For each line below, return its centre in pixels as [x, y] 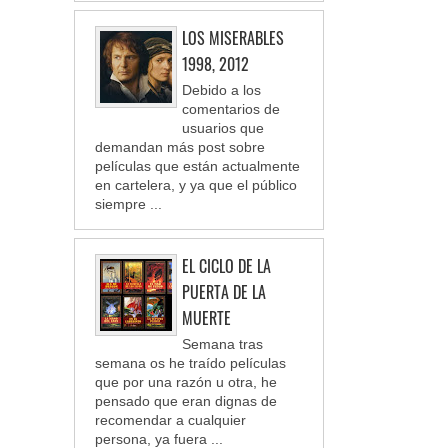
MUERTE [206, 318]
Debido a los [221, 90]
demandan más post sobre [180, 147]
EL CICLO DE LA [226, 266]
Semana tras [222, 344]
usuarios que [223, 128]
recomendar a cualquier [170, 420]
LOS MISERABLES [233, 37]
